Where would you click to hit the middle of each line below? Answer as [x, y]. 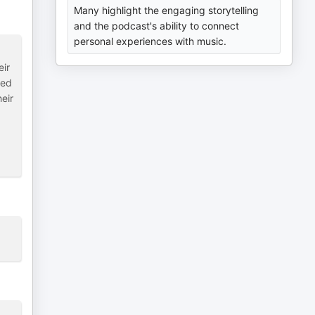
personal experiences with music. [150, 41]
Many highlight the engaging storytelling [167, 10]
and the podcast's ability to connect [157, 26]
